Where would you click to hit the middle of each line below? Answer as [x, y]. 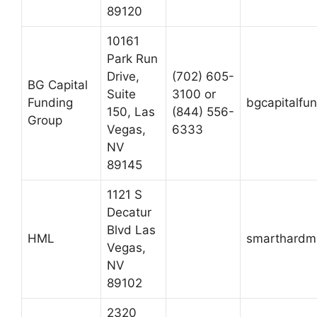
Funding [50, 103]
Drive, [123, 77]
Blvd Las [131, 230]
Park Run [132, 59]
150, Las [131, 112]
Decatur [129, 213]
